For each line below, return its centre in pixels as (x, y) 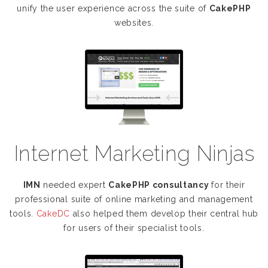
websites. (134, 23)
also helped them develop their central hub (165, 214)
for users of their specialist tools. (134, 228)
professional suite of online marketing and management (134, 199)
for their (228, 185)
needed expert (74, 185)
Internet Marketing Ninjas (134, 153)
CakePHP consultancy (160, 185)
